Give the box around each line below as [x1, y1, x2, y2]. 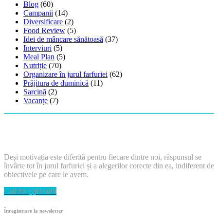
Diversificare [23, 18, 63, 26]
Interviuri [23, 44, 52, 53]
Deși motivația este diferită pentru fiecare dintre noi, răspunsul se [4, 153, 201, 162]
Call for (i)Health [4, 187, 56, 196]
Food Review [23, 26, 65, 35]
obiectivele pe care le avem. [4, 170, 89, 179]
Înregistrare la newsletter [4, 208, 63, 214]
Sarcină [23, 88, 46, 96]
